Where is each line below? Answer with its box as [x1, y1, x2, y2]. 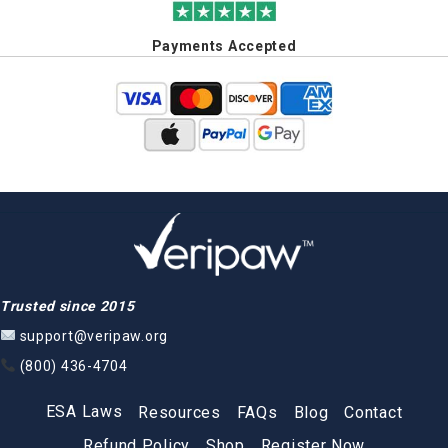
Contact [344, 402, 403, 422]
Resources [138, 402, 221, 422]
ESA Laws [45, 402, 123, 422]
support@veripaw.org [19, 327, 168, 344]
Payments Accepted [151, 37, 297, 54]
